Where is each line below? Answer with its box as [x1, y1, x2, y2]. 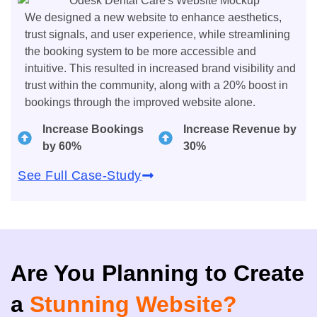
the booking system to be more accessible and [25, 45, 256, 57]
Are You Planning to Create [11, 260, 304, 287]
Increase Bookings [42, 123, 144, 136]
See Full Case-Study [18, 168, 142, 183]
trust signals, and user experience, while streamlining [25, 28, 290, 40]
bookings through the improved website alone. [25, 96, 255, 108]
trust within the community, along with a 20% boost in [25, 79, 288, 91]
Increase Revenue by [183, 123, 296, 136]
